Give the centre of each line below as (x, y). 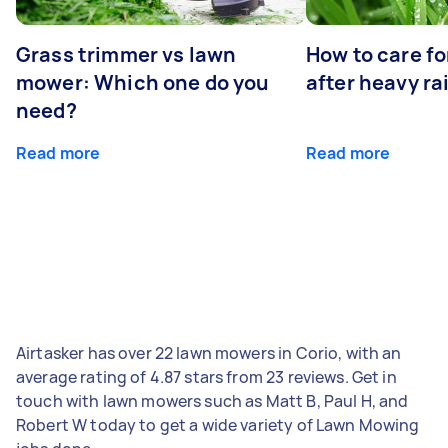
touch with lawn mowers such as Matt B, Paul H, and (212, 400)
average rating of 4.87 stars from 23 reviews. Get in (206, 376)
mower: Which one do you (143, 82)
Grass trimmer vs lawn (126, 54)
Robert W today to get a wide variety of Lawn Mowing (218, 424)
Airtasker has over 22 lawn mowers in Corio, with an (209, 352)
